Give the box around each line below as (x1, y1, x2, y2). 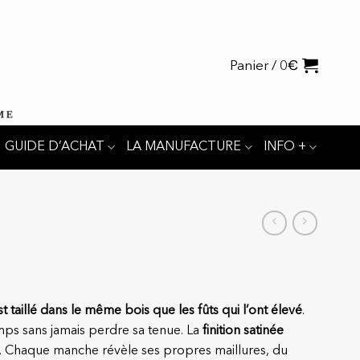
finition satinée (202, 325, 284, 338)
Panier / (230, 59, 280, 73)
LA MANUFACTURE (126, 141, 242, 153)
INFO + (263, 141, 306, 153)
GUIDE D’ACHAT (5, 141, 105, 153)
